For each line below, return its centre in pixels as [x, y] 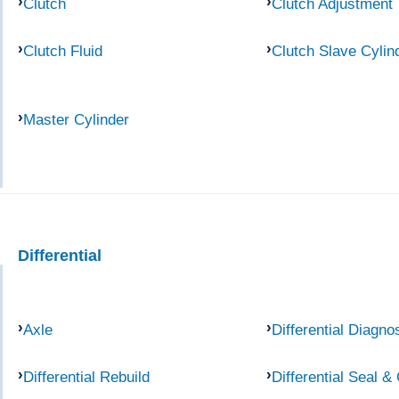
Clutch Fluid [63, 50]
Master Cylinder [76, 119]
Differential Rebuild [86, 377]
